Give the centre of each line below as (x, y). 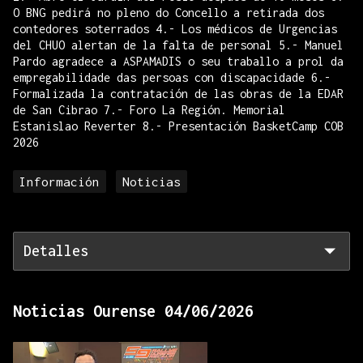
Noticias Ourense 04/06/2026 (133, 311)
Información (60, 181)
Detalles (56, 251)
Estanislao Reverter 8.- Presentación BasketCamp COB (178, 126)
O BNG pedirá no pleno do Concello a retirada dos (169, 13)
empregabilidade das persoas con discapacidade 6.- (172, 77)
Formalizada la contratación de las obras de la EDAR (178, 94)
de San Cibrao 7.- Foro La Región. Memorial (149, 110)
